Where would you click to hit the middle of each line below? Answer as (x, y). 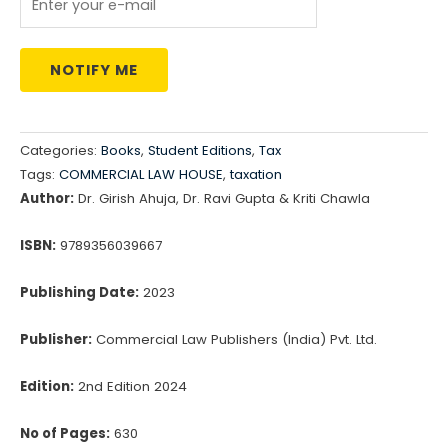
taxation (256, 175)
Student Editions (200, 151)
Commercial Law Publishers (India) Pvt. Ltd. (234, 340)
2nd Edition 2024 (130, 386)
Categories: (60, 151)
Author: (47, 199)
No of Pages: (65, 433)
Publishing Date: (79, 293)
